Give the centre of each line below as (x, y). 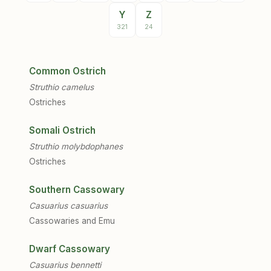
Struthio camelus (61, 87)
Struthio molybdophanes (76, 146)
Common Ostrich (67, 71)
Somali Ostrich (62, 130)
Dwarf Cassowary (70, 249)
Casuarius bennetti (65, 265)
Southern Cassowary (77, 190)
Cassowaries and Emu (72, 221)
